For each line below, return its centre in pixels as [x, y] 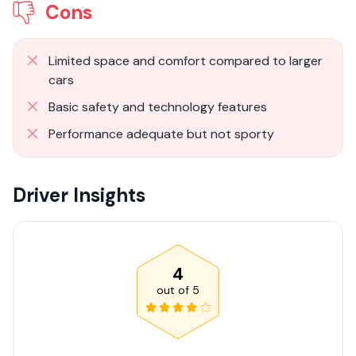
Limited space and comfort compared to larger [186, 60]
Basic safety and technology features [158, 106]
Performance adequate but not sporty [161, 133]
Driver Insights [79, 195]
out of [174, 290]
